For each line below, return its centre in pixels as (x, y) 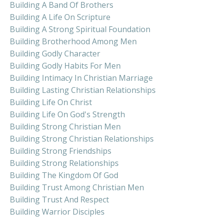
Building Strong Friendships (61, 151)
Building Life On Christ (51, 102)
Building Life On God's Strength (67, 114)
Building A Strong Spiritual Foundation (80, 29)
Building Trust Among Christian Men (77, 187)
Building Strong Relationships (64, 163)
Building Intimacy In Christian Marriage (81, 78)
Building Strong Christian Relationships (82, 138)
